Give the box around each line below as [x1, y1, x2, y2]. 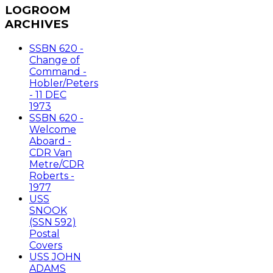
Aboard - [29, 135, 71, 147]
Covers [29, 239, 62, 251]
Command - [29, 65, 87, 77]
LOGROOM [5, 2, 71, 17]
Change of [29, 54, 80, 66]
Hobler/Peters [29, 77, 98, 89]
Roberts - [29, 169, 74, 182]
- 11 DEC [29, 88, 66, 101]
